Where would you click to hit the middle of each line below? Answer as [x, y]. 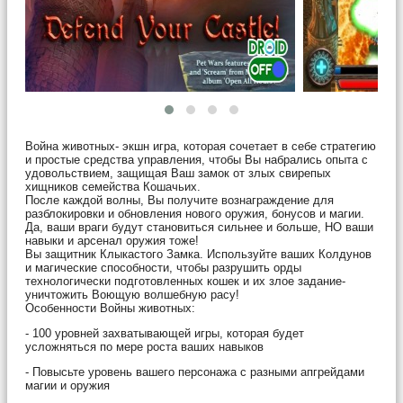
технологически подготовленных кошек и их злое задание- [185, 281]
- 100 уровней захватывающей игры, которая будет [165, 333]
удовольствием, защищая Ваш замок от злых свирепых [178, 173]
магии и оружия [67, 385]
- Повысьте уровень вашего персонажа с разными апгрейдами [195, 372]
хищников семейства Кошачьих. [113, 186]
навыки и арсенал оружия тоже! [112, 240]
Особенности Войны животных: [110, 308]
